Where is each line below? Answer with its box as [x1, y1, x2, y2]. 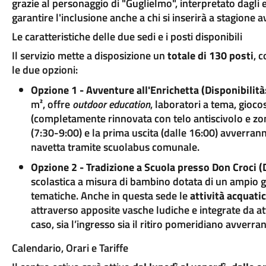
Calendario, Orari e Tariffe [11, 240, 128, 256]
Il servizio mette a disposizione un [11, 47, 167, 64]
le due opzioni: [11, 62, 78, 78]
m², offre [30, 96, 72, 112]
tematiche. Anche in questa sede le [30, 188, 190, 204]
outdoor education [72, 96, 150, 112]
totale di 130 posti [167, 47, 254, 64]
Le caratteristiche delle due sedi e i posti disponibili [11, 28, 242, 45]
